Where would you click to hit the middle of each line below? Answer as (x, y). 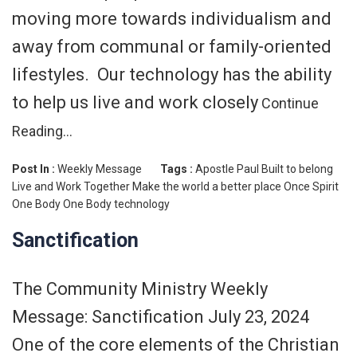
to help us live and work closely (135, 102)
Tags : (178, 169)
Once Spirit (311, 186)
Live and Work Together (71, 186)
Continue (288, 103)
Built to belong (297, 169)
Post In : (35, 169)
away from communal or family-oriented (172, 46)
